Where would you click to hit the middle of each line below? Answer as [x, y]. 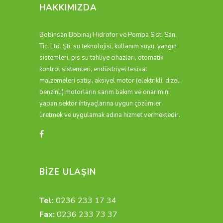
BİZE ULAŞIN [68, 172]
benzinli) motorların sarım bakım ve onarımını [105, 92]
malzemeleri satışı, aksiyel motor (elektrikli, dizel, [110, 81]
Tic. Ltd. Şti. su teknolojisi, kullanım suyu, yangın [108, 47]
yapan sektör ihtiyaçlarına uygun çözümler [100, 104]
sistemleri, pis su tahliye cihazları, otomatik [101, 58]
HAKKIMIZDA [68, 8]
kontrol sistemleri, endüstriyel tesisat [93, 69]
